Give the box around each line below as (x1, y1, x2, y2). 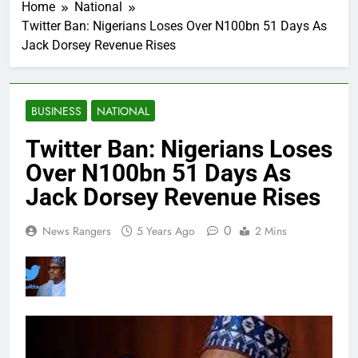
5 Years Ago (137, 223, 195, 240)
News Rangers (42, 223, 111, 240)
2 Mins (255, 223, 287, 240)
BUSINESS (31, 103, 82, 120)
